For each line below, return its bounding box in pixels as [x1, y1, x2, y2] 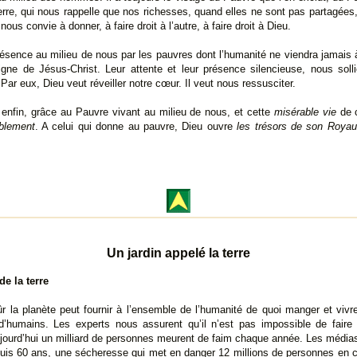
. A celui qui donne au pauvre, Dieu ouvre [34, 120, 237, 132]
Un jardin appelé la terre [107, 246, 250, 260]
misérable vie [273, 106, 336, 118]
